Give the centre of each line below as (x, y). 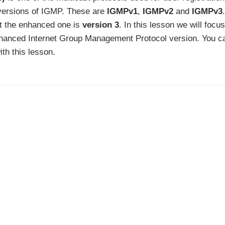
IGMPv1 (122, 11)
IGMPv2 (158, 11)
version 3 (101, 25)
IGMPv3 (207, 11)
